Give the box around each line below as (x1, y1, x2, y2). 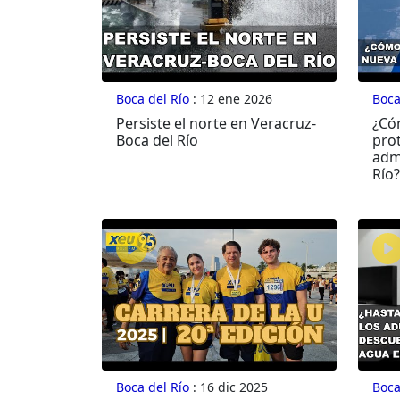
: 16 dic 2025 (189, 379, 268, 396)
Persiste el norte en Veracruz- (116, 113, 316, 134)
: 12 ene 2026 (189, 90, 272, 108)
